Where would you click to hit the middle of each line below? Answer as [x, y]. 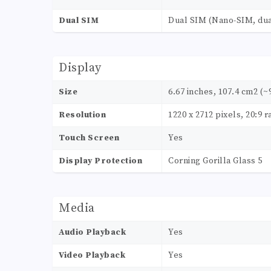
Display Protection [100, 161]
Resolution [82, 115]
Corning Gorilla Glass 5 [215, 161]
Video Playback [92, 256]
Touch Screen [89, 138]
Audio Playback [92, 233]
